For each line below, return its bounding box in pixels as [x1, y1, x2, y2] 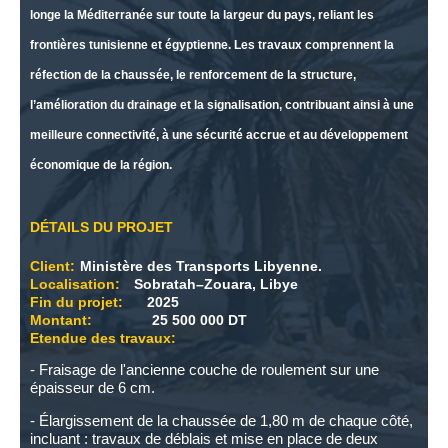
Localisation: [30, 275, 120, 292]
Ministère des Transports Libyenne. [76, 257, 322, 274]
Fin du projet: [30, 293, 123, 310]
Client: [30, 257, 75, 274]
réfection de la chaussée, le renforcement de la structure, [30, 67, 356, 82]
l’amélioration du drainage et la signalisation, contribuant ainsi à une [30, 97, 414, 112]
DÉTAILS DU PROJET [30, 218, 173, 235]
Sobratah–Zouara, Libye [130, 275, 298, 292]
